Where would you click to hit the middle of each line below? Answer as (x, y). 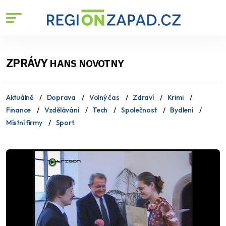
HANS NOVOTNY (87, 63)
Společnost (139, 110)
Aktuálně (20, 97)
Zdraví (143, 97)
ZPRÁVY (28, 63)
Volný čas (104, 97)
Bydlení (182, 110)
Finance (19, 110)
